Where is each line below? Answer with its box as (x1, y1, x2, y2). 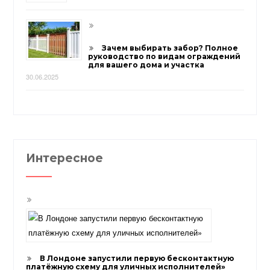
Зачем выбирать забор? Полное (102, 43, 239, 53)
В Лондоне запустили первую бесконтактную (40, 253, 234, 263)
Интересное (26, 151, 104, 165)
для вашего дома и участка (88, 60, 205, 70)
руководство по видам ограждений (88, 52, 241, 61)
